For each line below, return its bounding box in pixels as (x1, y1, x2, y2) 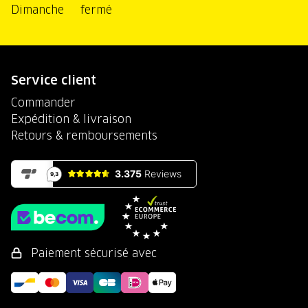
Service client (11, 74, 96, 87)
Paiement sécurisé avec (27, 247, 157, 259)
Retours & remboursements (11, 129, 157, 142)
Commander (11, 96, 76, 109)
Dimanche (11, 3, 64, 16)
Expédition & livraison (11, 113, 131, 125)
